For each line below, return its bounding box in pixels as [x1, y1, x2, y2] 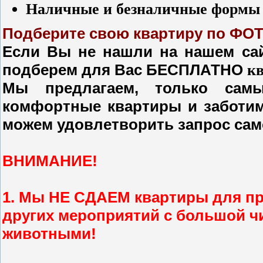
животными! [2, 225, 96, 243]
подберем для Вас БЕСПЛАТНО [2, 61, 247, 79]
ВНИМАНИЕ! [2, 152, 97, 170]
